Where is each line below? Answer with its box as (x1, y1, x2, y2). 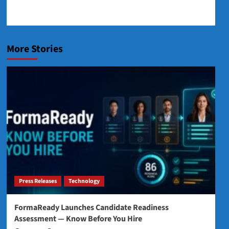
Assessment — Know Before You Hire (14, 213, 142, 224)
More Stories (6, 41, 63, 56)
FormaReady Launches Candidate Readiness (14, 201, 169, 213)
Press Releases (18, 176, 57, 186)
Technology (68, 176, 100, 186)
